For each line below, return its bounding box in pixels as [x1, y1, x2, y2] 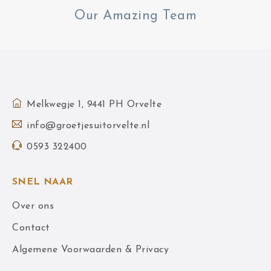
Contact [12, 223, 50, 233]
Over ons [12, 201, 54, 211]
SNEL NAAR [12, 177, 73, 187]
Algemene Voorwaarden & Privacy [12, 245, 169, 255]
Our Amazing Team [74, 9, 197, 23]
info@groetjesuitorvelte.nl [27, 121, 149, 131]
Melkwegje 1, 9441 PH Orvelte [27, 100, 162, 109]
